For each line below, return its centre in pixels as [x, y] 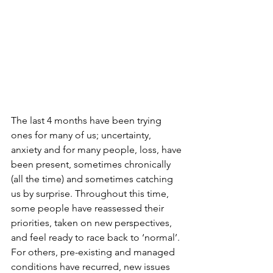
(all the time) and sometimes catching [93, 179]
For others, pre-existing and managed [94, 252]
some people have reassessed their [89, 208]
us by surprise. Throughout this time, [91, 193]
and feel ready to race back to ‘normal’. [97, 237]
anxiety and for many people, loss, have [97, 149]
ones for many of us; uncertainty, [82, 135]
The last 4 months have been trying [87, 120]
